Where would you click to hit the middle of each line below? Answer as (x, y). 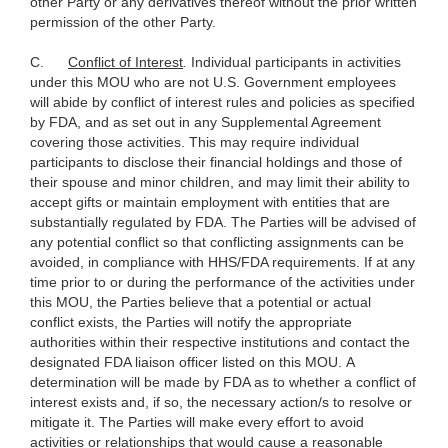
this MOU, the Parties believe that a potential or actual (200, 302)
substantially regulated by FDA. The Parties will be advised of (223, 222)
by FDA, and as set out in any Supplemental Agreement (205, 122)
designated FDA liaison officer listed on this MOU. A (192, 362)
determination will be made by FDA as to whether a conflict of (223, 382)
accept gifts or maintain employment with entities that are (210, 202)
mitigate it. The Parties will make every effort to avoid (197, 422)
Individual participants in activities (296, 62)
